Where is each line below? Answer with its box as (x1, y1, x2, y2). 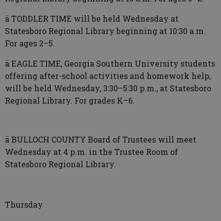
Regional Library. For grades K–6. (5, 95, 135, 106)
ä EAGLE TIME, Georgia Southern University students (5, 58, 215, 69)
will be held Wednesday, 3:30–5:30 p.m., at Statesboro (5, 83, 211, 93)
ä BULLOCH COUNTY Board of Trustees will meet (5, 134, 196, 145)
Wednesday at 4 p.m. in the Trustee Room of (5, 147, 178, 157)
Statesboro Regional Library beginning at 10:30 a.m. (5, 26, 206, 36)
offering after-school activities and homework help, (5, 71, 211, 81)
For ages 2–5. (5, 38, 55, 48)
